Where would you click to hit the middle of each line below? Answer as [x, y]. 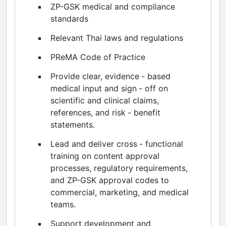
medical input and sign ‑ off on [109, 88]
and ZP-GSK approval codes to [110, 180]
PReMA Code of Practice [98, 57]
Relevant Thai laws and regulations [117, 38]
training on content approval [105, 156]
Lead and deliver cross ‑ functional [117, 144]
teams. [63, 204]
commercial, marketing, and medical [120, 192]
